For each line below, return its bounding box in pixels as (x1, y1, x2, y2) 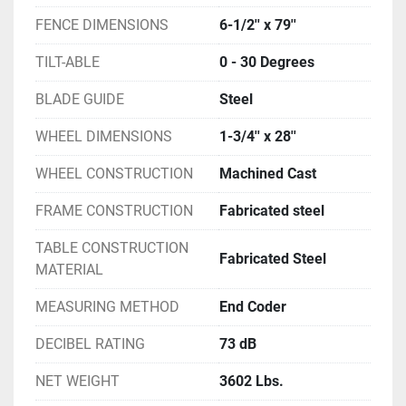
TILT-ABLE (35, 53, 100, 71)
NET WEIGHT (35, 372, 120, 390)
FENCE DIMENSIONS (35, 15, 169, 34)
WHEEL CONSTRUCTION (35, 164, 193, 182)
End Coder (219, 297, 286, 315)
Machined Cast (219, 164, 316, 182)
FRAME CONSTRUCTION (35, 201, 193, 219)
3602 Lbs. (219, 372, 284, 390)
